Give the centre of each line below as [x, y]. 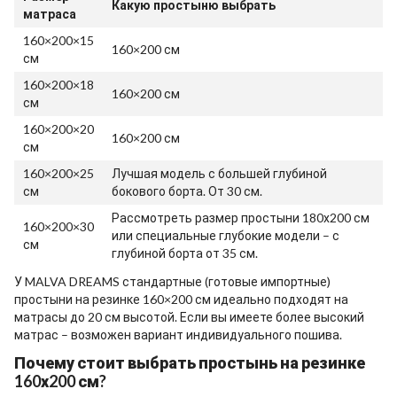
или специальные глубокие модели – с [226, 235]
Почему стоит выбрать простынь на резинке [190, 362]
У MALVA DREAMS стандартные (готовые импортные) [172, 281]
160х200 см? [60, 381]
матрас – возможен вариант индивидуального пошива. [179, 334]
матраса [50, 13]
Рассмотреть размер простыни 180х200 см [241, 217]
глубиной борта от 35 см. [185, 253]
